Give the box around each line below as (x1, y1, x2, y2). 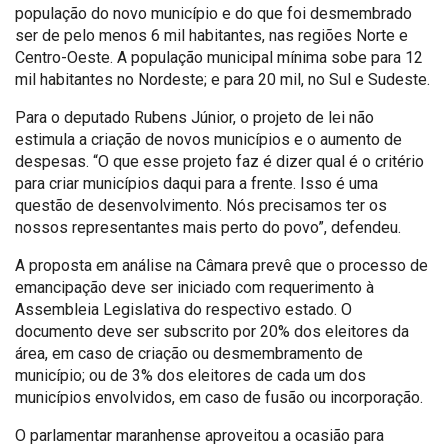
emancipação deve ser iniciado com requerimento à (15, 277, 374, 297)
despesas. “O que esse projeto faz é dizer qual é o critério (15, 151, 424, 171)
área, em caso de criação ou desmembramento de (15, 343, 363, 363)
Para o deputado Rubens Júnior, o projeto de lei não (15, 107, 374, 127)
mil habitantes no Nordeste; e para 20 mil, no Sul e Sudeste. (15, 69, 430, 89)
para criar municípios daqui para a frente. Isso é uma (15, 173, 378, 193)
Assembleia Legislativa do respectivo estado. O (15, 299, 352, 319)
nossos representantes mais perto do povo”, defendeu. (15, 217, 401, 237)
